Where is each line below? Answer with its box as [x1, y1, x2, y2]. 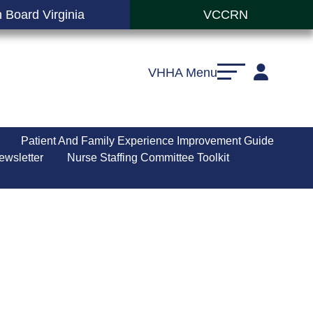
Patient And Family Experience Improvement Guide [21, 134, 274, 147]
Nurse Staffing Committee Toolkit [67, 151, 229, 163]
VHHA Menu [148, 65, 217, 80]
